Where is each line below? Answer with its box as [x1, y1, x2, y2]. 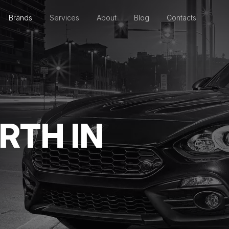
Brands [9, 13, 32, 22]
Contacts [167, 13, 196, 22]
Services [50, 13, 79, 22]
